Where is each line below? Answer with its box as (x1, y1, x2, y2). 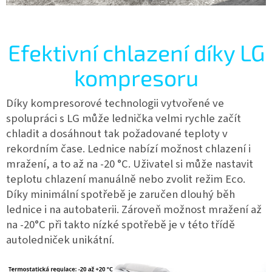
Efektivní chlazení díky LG (7, 38, 265, 66)
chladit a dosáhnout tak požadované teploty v (6, 125, 228, 141)
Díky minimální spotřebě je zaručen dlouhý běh (6, 186, 235, 202)
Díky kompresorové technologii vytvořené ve (6, 95, 224, 111)
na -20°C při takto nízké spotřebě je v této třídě (6, 216, 235, 233)
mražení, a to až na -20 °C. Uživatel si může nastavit (6, 155, 253, 172)
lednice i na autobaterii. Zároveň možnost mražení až (6, 201, 262, 217)
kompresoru (73, 63, 199, 91)
